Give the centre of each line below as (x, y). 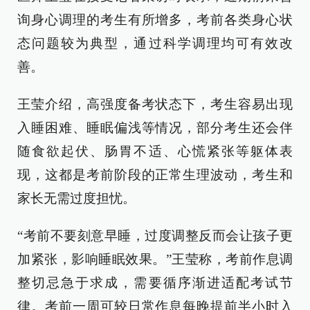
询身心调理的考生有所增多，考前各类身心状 (155, 20)
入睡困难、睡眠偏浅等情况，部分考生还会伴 (155, 128)
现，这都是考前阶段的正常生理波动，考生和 (155, 175)
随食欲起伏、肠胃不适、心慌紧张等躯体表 (155, 151)
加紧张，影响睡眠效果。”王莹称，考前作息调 (155, 259)
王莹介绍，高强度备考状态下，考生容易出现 (155, 104)
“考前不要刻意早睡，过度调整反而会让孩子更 (155, 236)
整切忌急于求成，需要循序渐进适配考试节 (155, 283)
